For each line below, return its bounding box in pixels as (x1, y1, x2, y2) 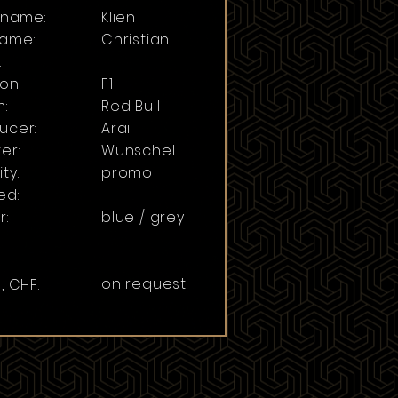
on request (101, 274, 187, 294)
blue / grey (101, 207, 185, 227)
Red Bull (101, 96, 161, 116)
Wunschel (101, 140, 176, 161)
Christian (101, 29, 171, 50)
